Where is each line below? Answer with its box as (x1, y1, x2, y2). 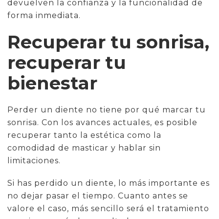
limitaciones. (7, 155, 61, 165)
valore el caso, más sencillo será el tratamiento (7, 203, 209, 213)
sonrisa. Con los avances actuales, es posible (7, 117, 197, 127)
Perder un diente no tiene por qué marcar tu (7, 105, 206, 114)
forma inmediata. (7, 10, 81, 20)
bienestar (7, 71, 97, 94)
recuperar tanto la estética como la (7, 130, 161, 140)
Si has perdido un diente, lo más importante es (7, 178, 210, 188)
